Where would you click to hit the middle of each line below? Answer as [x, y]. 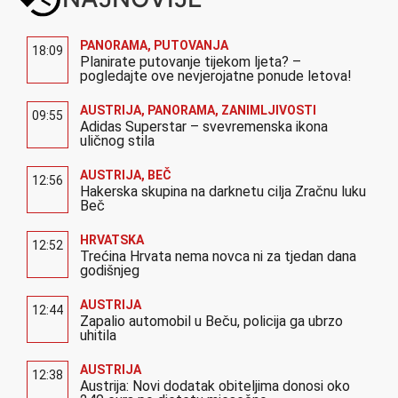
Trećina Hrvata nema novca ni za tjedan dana [218, 256]
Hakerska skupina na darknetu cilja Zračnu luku [223, 191]
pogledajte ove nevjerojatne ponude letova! [216, 76]
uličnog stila [117, 140]
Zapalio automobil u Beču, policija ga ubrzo [211, 321]
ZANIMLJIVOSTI [269, 110]
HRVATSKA [112, 239]
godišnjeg [110, 270]
